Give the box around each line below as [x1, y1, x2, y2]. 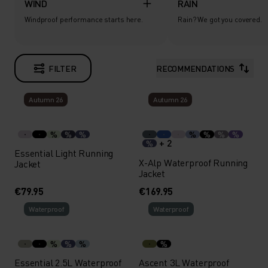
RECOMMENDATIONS [156, 63, 234, 74]
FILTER [48, 63, 77, 74]
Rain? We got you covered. [178, 15, 262, 24]
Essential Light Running [14, 147, 114, 159]
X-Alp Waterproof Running [138, 156, 248, 169]
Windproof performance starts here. [25, 15, 143, 24]
